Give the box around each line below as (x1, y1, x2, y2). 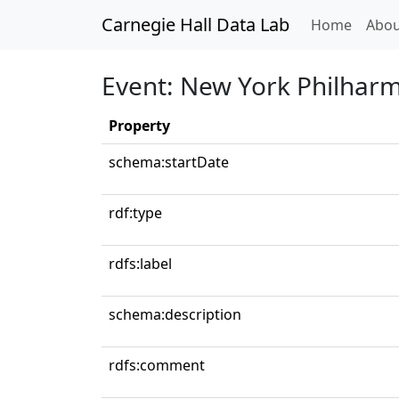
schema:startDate (109, 152, 229, 172)
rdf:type (109, 203, 162, 223)
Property (109, 116, 170, 135)
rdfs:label (109, 254, 172, 273)
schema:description (109, 305, 241, 324)
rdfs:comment (109, 355, 205, 375)
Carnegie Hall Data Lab (102, 12, 289, 37)
